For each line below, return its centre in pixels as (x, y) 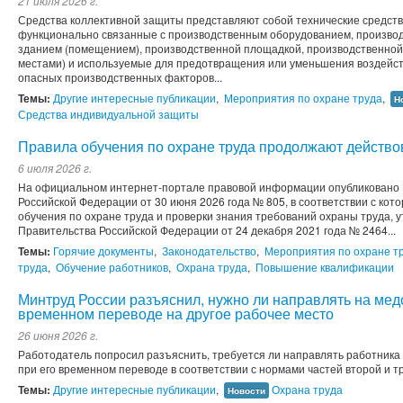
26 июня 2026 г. (58, 336)
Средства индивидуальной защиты (108, 114)
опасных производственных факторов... (120, 77)
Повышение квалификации (325, 267)
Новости (246, 391)
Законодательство (209, 251)
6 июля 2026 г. (55, 168)
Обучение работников (112, 267)
